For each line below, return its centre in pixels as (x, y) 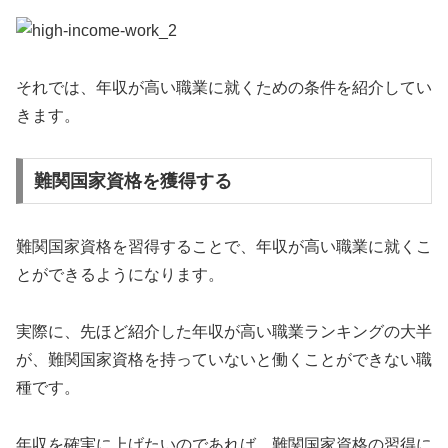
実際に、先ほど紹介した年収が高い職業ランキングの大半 (224, 331)
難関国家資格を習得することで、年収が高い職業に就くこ (224, 247)
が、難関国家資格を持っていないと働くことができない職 (224, 359)
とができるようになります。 (120, 275)
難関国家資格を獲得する (132, 181)
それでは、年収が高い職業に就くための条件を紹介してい (224, 87)
